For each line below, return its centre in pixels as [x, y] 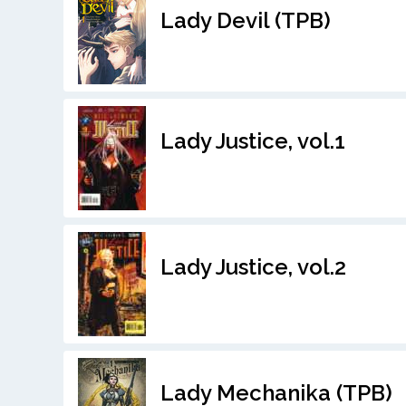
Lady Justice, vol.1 [252, 140]
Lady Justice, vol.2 [253, 266]
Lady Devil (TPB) [245, 20]
